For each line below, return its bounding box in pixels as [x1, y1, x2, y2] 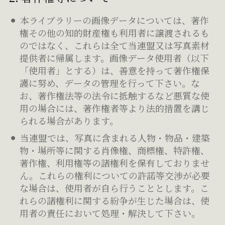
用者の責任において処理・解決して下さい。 [20, 206, 201, 219]
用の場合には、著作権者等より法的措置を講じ [20, 101, 210, 115]
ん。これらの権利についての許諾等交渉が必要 [20, 168, 210, 182]
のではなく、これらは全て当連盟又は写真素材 [20, 38, 210, 52]
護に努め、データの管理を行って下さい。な [20, 76, 200, 89]
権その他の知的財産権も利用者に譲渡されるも [20, 26, 210, 39]
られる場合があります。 [20, 114, 119, 127]
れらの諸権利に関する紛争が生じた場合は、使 [20, 193, 210, 207]
